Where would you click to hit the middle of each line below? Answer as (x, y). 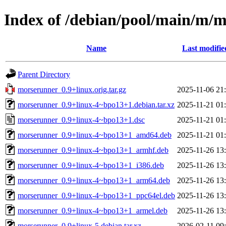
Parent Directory (44, 74)
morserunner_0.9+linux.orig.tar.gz (72, 89)
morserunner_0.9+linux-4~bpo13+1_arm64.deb (94, 180)
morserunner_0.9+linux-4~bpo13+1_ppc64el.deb (96, 195)
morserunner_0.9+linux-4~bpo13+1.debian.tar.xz (96, 104)
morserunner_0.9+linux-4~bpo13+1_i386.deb (91, 165)
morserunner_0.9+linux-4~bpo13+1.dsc (81, 120)
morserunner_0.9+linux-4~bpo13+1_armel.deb (93, 210)
